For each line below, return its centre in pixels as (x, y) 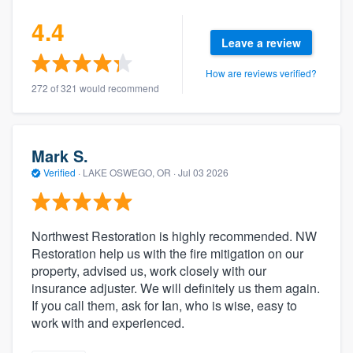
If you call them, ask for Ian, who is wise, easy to (164, 305)
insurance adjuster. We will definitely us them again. (176, 288)
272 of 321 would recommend (95, 87)
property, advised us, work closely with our (149, 270)
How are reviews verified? (261, 72)
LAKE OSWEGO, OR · (129, 173)
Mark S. (60, 156)
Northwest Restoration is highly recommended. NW (174, 236)
